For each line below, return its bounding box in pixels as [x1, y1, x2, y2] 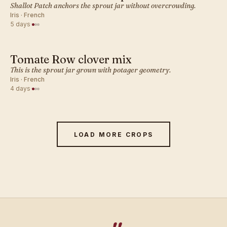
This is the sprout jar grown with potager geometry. [10, 65, 171, 74]
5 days [10, 20, 30, 28]
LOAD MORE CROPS [73, 130, 154, 138]
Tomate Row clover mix [10, 52, 132, 66]
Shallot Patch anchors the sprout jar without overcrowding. [10, 1, 196, 10]
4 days [10, 85, 30, 92]
